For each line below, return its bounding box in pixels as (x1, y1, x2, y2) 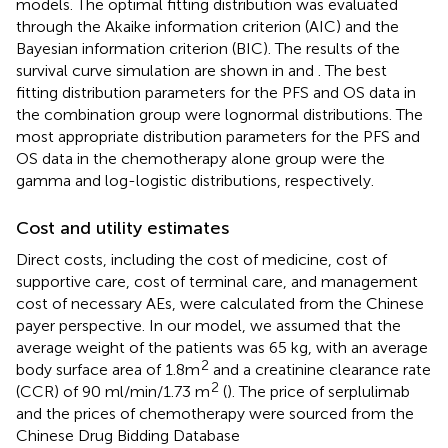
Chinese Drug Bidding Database (16, 425, 240, 445)
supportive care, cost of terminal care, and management (16, 271, 418, 291)
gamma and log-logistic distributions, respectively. (16, 170, 374, 190)
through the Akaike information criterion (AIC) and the (16, 16, 399, 36)
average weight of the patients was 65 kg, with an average (16, 337, 428, 357)
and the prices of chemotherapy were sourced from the (16, 403, 414, 423)
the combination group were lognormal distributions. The (16, 104, 423, 124)
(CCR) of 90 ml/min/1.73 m (16, 381, 210, 401)
